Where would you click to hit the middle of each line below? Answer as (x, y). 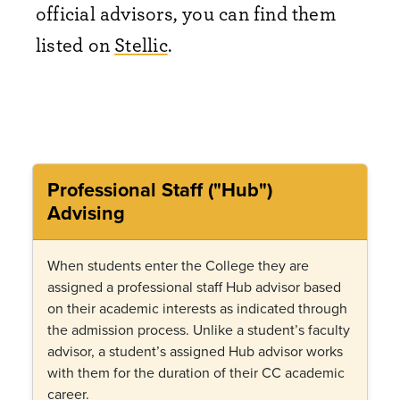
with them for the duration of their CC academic (196, 372)
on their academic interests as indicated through (197, 308)
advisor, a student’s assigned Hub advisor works (195, 351)
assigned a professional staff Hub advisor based (194, 287)
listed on (75, 44)
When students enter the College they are (178, 265)
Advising (86, 213)
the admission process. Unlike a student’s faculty (199, 329)
